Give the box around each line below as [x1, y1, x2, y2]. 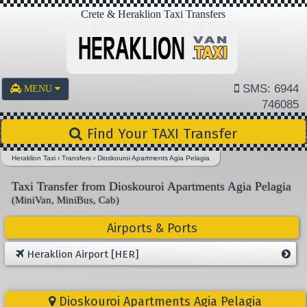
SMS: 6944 [238, 82, 299, 95]
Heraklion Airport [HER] [23, 248, 139, 261]
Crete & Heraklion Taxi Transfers [81, 8, 226, 20]
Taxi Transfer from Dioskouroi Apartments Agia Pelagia [12, 180, 292, 193]
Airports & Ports [106, 221, 197, 236]
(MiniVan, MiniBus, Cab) [12, 195, 120, 206]
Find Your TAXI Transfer [83, 125, 238, 143]
